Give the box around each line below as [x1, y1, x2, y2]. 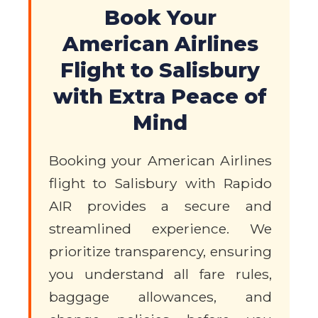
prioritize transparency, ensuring [49, 243, 272, 261]
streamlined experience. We [49, 220, 272, 238]
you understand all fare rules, [49, 265, 272, 283]
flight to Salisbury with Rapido [49, 175, 272, 192]
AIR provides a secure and [49, 197, 272, 215]
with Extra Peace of [53, 84, 268, 109]
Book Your [104, 5, 216, 31]
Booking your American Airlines [49, 152, 272, 170]
